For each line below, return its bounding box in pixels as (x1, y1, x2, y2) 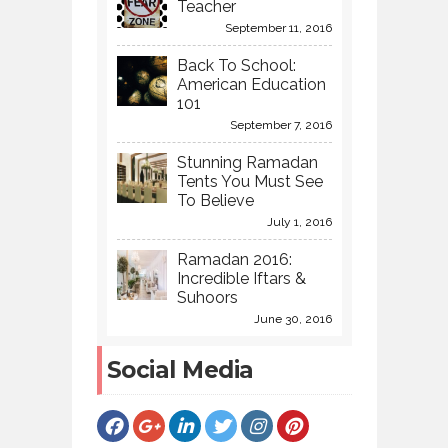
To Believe (176, 191, 254, 211)
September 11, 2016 (224, 21, 332, 36)
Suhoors (176, 288, 238, 308)
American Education (176, 75, 326, 95)
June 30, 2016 (253, 312, 332, 327)
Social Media (106, 356, 254, 385)
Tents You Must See (176, 172, 323, 192)
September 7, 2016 (229, 118, 332, 133)
